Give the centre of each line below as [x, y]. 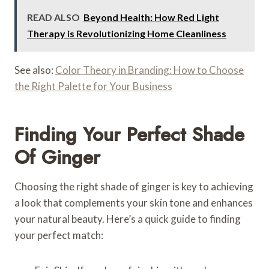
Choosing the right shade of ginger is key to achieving [134, 186]
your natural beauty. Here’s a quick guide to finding [128, 219]
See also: [35, 70]
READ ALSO [53, 17]
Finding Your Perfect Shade [129, 134]
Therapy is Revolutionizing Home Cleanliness [127, 33]
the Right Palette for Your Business [93, 86]
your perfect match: [59, 235]
